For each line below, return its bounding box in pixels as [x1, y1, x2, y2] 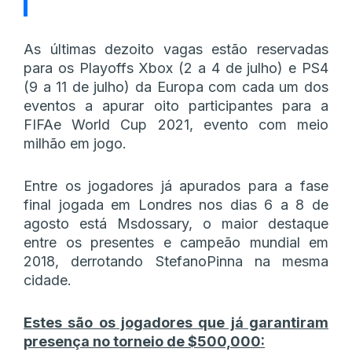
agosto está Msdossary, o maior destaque [24, 214, 328, 232]
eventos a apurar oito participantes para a [24, 97, 328, 114]
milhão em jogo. [24, 134, 126, 152]
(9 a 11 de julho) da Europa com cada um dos [24, 78, 328, 95]
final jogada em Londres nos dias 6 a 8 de [24, 196, 328, 213]
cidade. [24, 271, 71, 288]
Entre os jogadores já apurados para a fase [24, 177, 328, 194]
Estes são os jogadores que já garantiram [24, 313, 328, 331]
